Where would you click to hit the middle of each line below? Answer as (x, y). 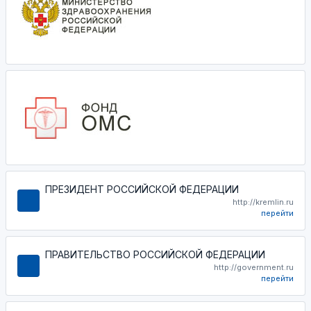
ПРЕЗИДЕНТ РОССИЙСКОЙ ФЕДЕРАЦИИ (142, 189)
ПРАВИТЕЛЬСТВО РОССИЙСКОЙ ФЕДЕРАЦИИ (155, 254)
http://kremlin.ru (263, 202)
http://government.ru (254, 267)
